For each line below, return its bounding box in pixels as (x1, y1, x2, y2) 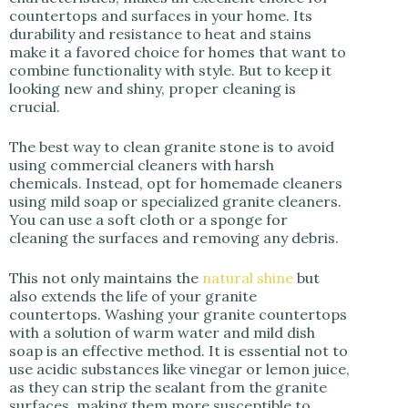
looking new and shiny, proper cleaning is (9, 79, 296, 97)
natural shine (202, 269, 293, 287)
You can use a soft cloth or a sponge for (9, 210, 288, 229)
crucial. (9, 97, 60, 116)
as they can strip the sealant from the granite (9, 378, 327, 396)
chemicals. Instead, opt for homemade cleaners (9, 174, 342, 192)
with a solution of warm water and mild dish (9, 323, 315, 342)
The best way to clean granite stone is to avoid (9, 138, 334, 156)
